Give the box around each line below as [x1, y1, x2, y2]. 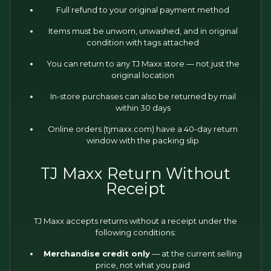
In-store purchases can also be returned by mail [50, 91, 236, 101]
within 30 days [115, 103, 171, 113]
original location [111, 70, 174, 80]
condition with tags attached [87, 38, 199, 47]
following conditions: [95, 227, 176, 237]
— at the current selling [150, 249, 242, 258]
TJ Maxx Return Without [41, 164, 230, 183]
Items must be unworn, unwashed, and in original [48, 26, 238, 36]
